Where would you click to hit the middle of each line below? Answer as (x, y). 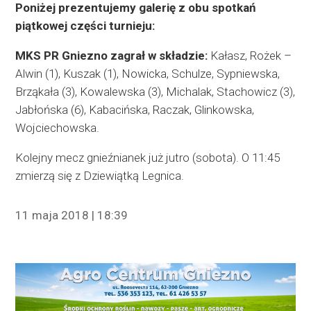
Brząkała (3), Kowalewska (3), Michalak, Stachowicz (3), (155, 92)
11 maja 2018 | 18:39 (72, 216)
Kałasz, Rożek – (251, 56)
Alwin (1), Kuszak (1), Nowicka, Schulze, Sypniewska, (148, 74)
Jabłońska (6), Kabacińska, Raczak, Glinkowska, (135, 110)
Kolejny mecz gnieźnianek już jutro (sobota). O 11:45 (148, 158)
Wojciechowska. (58, 128)
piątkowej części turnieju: (85, 26)
